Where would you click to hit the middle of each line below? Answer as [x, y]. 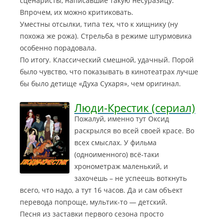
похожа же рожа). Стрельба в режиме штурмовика [106, 36]
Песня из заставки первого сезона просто [92, 214]
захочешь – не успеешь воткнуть [131, 178]
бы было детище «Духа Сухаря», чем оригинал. [100, 83]
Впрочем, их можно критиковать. [77, 12]
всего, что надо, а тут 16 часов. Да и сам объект [101, 190]
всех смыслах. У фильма [115, 142]
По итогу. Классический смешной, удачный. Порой [107, 60]
